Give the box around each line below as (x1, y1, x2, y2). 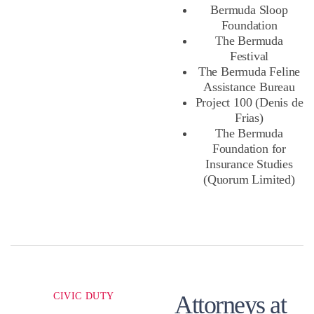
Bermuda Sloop (210, 3, 288, 18)
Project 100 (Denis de (195, 95, 303, 110)
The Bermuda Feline (198, 64, 301, 79)
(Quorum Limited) (203, 172, 295, 187)
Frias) (235, 111, 264, 125)
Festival (229, 49, 269, 64)
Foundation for (212, 142, 287, 156)
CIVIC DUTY (53, 291, 114, 302)
